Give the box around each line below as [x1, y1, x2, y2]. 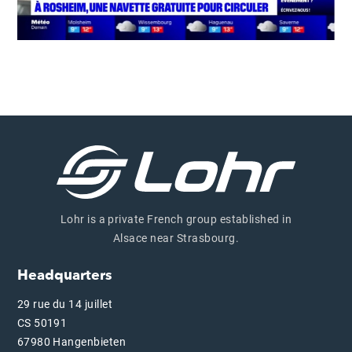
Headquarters [16, 265, 112, 285]
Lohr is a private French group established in [60, 212, 292, 225]
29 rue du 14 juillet [16, 297, 113, 310]
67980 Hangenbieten [16, 335, 126, 348]
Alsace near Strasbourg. [112, 231, 240, 244]
